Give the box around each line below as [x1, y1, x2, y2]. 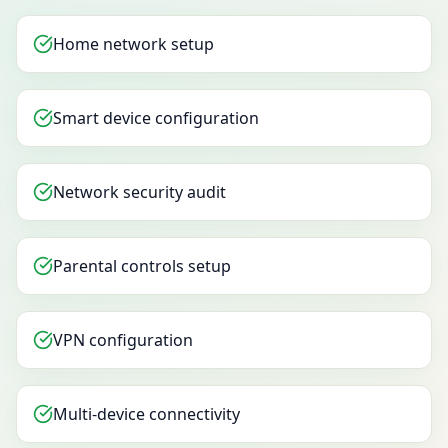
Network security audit [53, 181, 226, 203]
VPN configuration [53, 329, 193, 351]
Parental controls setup [53, 255, 231, 277]
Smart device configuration [53, 107, 259, 129]
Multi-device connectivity [53, 403, 240, 425]
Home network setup [53, 33, 214, 55]
